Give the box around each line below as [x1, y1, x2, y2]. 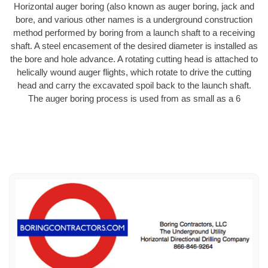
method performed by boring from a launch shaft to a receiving [13, 28, 255, 38]
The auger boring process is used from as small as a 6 [28, 93, 240, 104]
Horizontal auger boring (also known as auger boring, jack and [14, 1, 254, 12]
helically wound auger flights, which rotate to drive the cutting [17, 67, 251, 78]
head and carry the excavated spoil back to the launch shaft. [17, 80, 251, 91]
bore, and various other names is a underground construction [16, 14, 252, 25]
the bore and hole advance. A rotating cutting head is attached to [10, 54, 258, 65]
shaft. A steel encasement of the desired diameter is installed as [10, 41, 258, 51]
